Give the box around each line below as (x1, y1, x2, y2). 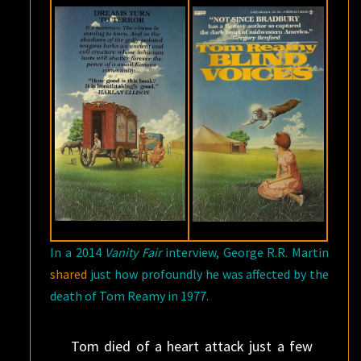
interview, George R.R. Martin (161, 244, 330, 260)
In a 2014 (50, 244, 106, 260)
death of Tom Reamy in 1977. (50, 288, 210, 304)
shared (50, 266, 88, 282)
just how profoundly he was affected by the (87, 266, 329, 282)
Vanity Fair (105, 244, 162, 260)
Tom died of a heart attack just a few (70, 337, 313, 355)
